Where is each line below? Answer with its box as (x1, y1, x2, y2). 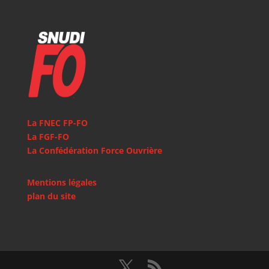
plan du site (26, 190, 76, 202)
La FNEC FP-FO (26, 117, 88, 129)
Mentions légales (26, 177, 97, 189)
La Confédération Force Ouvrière (26, 145, 162, 157)
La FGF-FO (26, 131, 69, 143)
